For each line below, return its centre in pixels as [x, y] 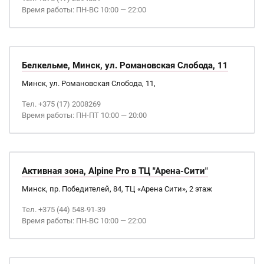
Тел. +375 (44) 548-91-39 [64, 209]
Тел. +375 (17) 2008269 [61, 104]
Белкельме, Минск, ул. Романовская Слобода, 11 [125, 65]
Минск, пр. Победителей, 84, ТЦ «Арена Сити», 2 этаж [117, 189]
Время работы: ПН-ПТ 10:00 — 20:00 [84, 115]
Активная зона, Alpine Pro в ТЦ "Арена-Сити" [115, 171]
